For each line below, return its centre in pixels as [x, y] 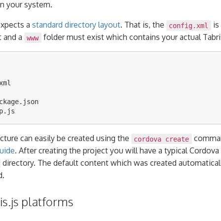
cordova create [162, 139]
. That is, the [143, 25]
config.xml [189, 25]
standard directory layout [76, 25]
